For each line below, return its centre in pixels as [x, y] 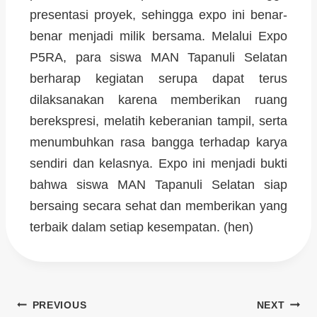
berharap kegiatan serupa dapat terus [158, 78]
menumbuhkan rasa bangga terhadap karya [158, 142]
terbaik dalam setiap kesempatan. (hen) [142, 227]
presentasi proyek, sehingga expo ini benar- [158, 15]
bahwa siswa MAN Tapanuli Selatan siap [158, 184]
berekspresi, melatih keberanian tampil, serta [158, 121]
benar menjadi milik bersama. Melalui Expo [158, 36]
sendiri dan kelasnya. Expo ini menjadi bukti [158, 163]
